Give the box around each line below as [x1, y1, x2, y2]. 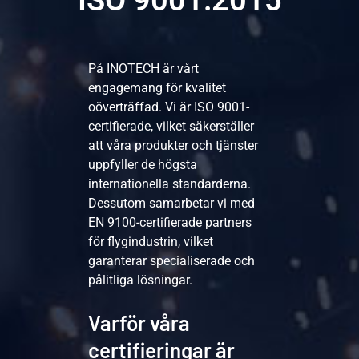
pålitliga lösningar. [88, 272, 193, 288]
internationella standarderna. [88, 176, 252, 192]
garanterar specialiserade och [88, 253, 256, 269]
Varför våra [88, 310, 191, 336]
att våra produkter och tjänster [88, 138, 259, 154]
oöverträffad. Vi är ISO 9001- [88, 99, 250, 115]
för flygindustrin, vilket [88, 234, 214, 250]
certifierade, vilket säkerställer [88, 119, 255, 135]
